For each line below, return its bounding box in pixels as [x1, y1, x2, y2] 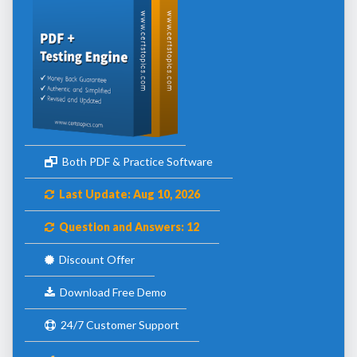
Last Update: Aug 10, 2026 [54, 186, 200, 201]
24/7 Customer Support [56, 317, 179, 331]
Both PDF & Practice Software [57, 154, 213, 168]
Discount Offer [54, 252, 135, 266]
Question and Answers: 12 [54, 219, 199, 233]
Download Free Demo [55, 284, 167, 299]
